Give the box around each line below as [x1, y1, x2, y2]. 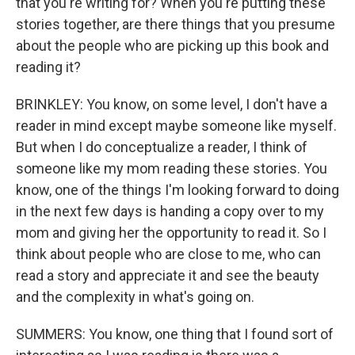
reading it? [16, 59, 81, 75]
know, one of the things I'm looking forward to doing [16, 181, 339, 198]
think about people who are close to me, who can [16, 246, 321, 262]
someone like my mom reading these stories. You [16, 160, 327, 177]
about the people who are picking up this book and [16, 37, 329, 54]
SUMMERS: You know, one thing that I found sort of [16, 326, 334, 342]
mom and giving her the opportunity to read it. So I [16, 224, 326, 241]
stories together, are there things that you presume [16, 16, 335, 32]
